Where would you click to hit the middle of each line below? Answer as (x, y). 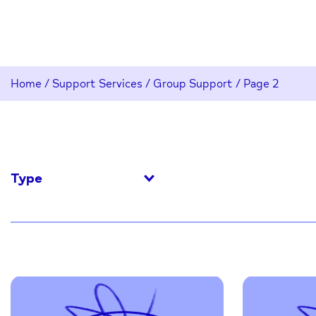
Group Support (193, 84)
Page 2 (261, 84)
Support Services (97, 84)
